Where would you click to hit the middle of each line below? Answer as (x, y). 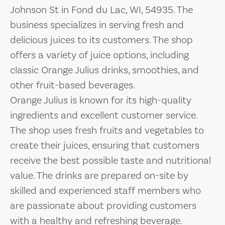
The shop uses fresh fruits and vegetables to (107, 130)
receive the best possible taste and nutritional (110, 160)
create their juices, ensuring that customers (105, 145)
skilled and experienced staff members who (105, 191)
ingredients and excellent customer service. (104, 115)
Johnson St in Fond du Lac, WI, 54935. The (101, 10)
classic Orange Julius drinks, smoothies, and (104, 70)
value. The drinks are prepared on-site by (99, 176)
